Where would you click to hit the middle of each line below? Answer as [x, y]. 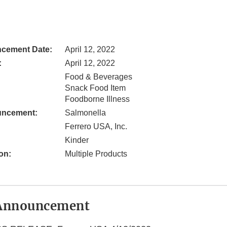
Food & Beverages [99, 77]
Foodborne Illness [97, 99]
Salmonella [85, 113]
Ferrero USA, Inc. [96, 127]
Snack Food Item [95, 88]
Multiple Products [96, 154]
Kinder [77, 140]
